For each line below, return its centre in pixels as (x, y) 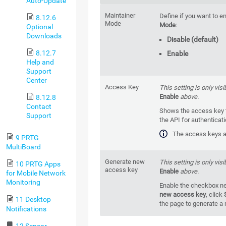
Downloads (44, 36)
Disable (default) (193, 40)
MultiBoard (23, 147)
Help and (40, 62)
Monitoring (23, 182)
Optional (40, 26)
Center (37, 80)
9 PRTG (27, 138)
